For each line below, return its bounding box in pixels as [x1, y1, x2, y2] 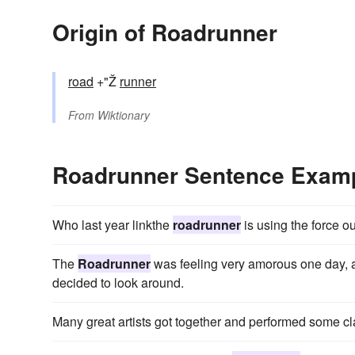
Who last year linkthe [52, 216, 173, 235]
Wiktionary [97, 107, 150, 124]
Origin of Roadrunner [52, 16, 277, 49]
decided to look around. [52, 273, 184, 292]
